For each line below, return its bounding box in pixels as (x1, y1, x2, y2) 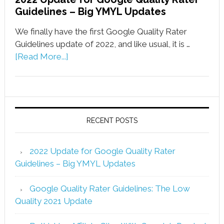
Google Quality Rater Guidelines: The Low (29, 183, 190, 193)
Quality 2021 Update (14, 195, 92, 206)
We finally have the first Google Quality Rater (14, 26, 187, 36)
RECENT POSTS (86, 116, 137, 124)
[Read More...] (14, 51, 68, 61)
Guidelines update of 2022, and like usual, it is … (14, 38, 190, 49)
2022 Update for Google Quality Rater (29, 145, 175, 156)
